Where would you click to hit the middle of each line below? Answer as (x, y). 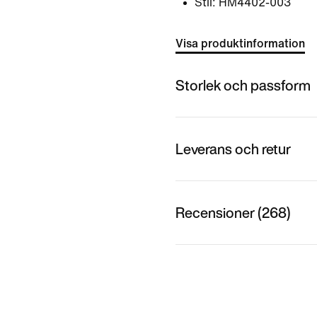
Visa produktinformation (240, 44)
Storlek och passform (243, 85)
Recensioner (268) (233, 212)
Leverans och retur (233, 149)
